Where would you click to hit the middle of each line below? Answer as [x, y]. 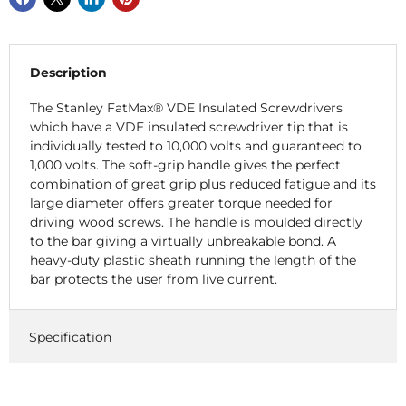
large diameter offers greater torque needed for [181, 203]
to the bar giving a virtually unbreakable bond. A [183, 242]
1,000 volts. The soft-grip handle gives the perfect [185, 165]
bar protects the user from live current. [153, 280]
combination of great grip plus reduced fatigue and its [203, 184]
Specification [70, 337]
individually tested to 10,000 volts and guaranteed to [195, 146]
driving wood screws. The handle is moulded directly [196, 222]
